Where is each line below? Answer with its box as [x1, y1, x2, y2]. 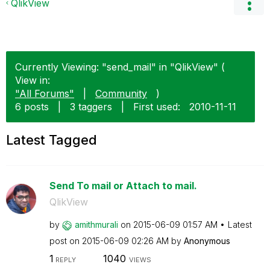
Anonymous [183, 236, 230, 246]
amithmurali [74, 219, 118, 230]
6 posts [15, 101, 49, 113]
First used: [133, 101, 180, 113]
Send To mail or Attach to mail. [49, 180, 197, 192]
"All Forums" [15, 87, 74, 99]
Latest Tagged [6, 132, 97, 148]
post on [49, 236, 82, 246]
